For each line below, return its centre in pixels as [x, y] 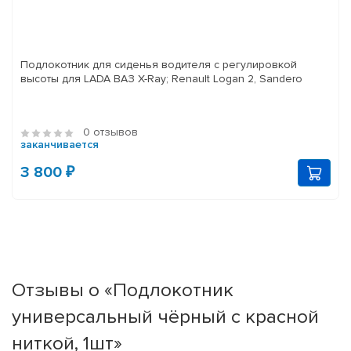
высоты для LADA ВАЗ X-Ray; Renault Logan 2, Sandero [161, 79]
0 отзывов [110, 132]
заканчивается [60, 145]
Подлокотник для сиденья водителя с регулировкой [159, 65]
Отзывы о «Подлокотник [123, 290]
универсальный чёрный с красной [165, 317]
